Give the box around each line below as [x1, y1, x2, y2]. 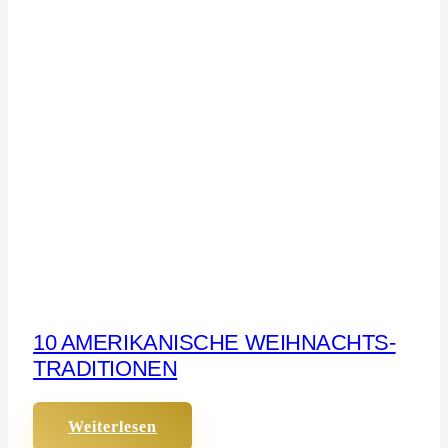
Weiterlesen [68, 418, 157, 436]
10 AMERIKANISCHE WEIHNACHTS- [33, 329, 396, 355]
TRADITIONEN [33, 355, 178, 381]
